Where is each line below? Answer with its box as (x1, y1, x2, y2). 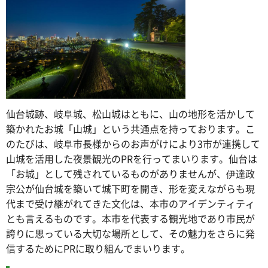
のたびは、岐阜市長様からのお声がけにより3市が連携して (6, 136, 260, 151)
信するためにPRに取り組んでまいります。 (6, 240, 190, 255)
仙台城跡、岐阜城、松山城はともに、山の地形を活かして (6, 106, 255, 121)
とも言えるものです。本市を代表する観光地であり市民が (6, 211, 255, 226)
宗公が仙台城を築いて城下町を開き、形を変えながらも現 (6, 181, 255, 196)
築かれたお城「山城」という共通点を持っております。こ (6, 121, 255, 136)
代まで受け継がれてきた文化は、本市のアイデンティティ (6, 196, 255, 211)
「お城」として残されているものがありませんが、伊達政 (6, 166, 255, 181)
